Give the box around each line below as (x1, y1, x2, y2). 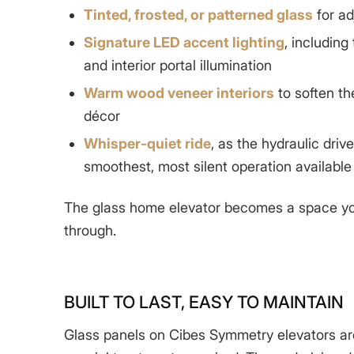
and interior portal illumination (83, 56, 272, 73)
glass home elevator (92, 198, 224, 216)
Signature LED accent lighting (83, 33, 284, 51)
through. (63, 221, 116, 239)
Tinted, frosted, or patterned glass (83, 6, 313, 23)
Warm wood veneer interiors (83, 84, 274, 101)
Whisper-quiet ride (83, 134, 211, 152)
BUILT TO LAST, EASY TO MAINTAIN (63, 292, 344, 313)
